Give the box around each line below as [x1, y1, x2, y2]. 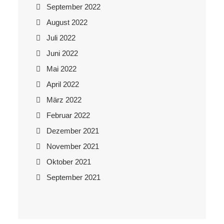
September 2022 [46, 2, 100, 11]
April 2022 [46, 80, 79, 88]
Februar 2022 [46, 111, 90, 119]
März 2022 [46, 95, 81, 104]
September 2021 [46, 173, 100, 181]
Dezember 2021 [46, 126, 99, 135]
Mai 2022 [46, 64, 76, 73]
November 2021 [46, 142, 99, 150]
